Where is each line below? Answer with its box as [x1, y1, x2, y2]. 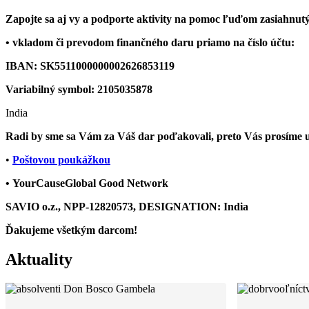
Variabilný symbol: [6, 83, 97, 95]
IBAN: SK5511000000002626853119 [6, 59, 175, 72]
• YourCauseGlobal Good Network [6, 177, 168, 189]
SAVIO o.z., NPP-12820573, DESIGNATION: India [6, 200, 248, 212]
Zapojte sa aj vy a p [6, 12, 97, 25]
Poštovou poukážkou [12, 153, 110, 166]
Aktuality [6, 250, 72, 268]
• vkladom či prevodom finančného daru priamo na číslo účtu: [6, 36, 295, 48]
